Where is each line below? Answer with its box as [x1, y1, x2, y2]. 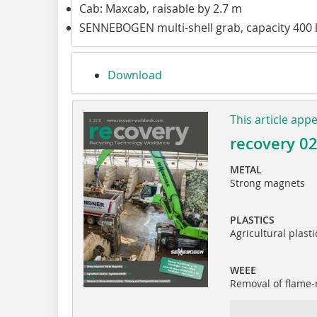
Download [108, 67, 162, 83]
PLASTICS [229, 212, 275, 226]
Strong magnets [229, 175, 305, 190]
